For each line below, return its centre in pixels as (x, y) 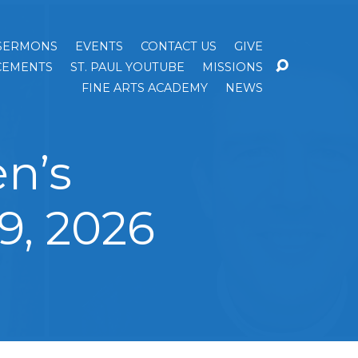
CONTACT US (179, 47)
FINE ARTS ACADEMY (145, 88)
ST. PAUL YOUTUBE (127, 67)
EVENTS (99, 47)
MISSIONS (233, 67)
